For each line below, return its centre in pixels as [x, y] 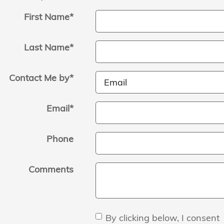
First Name [46, 16]
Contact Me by [39, 77]
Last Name [46, 47]
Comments [51, 169]
